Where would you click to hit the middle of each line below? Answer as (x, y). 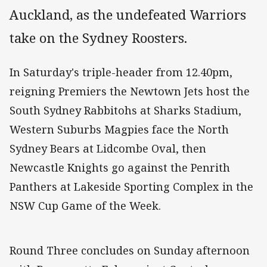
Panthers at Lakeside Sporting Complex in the (131, 187)
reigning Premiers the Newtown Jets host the (130, 91)
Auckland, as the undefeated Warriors (128, 15)
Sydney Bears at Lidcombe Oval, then (108, 149)
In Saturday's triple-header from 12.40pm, (121, 72)
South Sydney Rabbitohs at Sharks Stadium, (125, 111)
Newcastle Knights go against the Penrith (120, 168)
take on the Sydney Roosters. (98, 38)
